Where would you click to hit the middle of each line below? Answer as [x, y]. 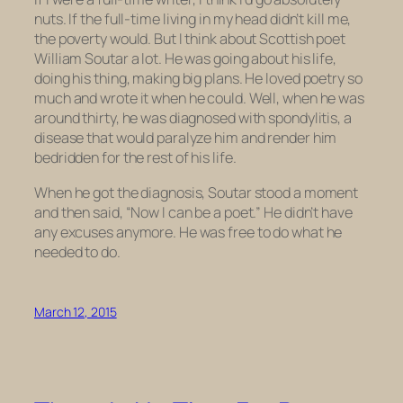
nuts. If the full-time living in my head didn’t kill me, [193, 19]
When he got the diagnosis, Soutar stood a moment [197, 192]
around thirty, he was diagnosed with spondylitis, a [193, 118]
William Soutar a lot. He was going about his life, [185, 59]
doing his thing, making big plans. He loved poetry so [198, 79]
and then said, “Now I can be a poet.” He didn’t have [193, 212]
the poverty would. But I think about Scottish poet [190, 39]
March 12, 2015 [76, 311]
